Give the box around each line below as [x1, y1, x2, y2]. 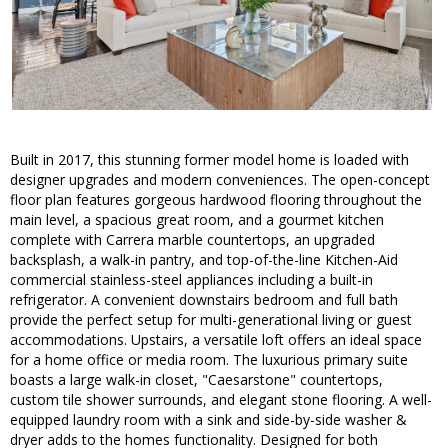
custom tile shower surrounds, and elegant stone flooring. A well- [10, 390, 432, 410]
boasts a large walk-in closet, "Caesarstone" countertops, [10, 370, 383, 390]
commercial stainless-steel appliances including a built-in [10, 270, 373, 290]
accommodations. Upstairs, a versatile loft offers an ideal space [10, 330, 422, 350]
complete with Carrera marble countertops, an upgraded [10, 230, 375, 250]
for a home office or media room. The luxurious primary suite [10, 350, 408, 370]
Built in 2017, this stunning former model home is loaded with [10, 150, 409, 170]
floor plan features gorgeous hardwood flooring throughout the [10, 190, 422, 210]
